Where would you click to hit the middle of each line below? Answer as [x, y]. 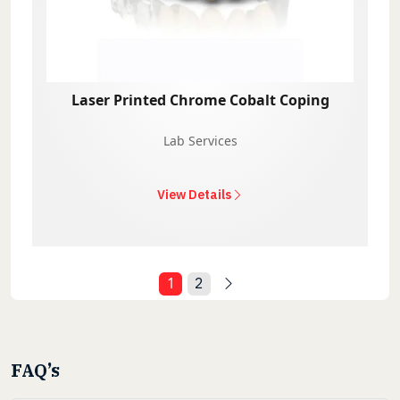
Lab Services [200, 140]
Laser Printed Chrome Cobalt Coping [200, 100]
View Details [194, 194]
